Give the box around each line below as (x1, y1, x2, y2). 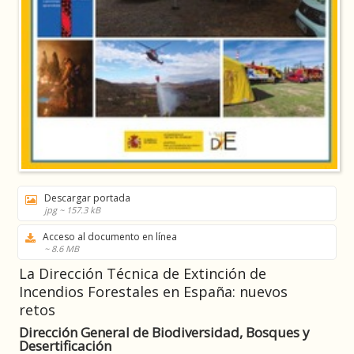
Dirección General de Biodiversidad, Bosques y (19, 322, 310, 341)
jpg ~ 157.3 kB (44, 203, 100, 216)
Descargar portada (44, 190, 130, 205)
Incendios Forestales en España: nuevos (19, 281, 288, 301)
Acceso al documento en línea (43, 229, 177, 243)
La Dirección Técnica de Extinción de (19, 263, 266, 283)
